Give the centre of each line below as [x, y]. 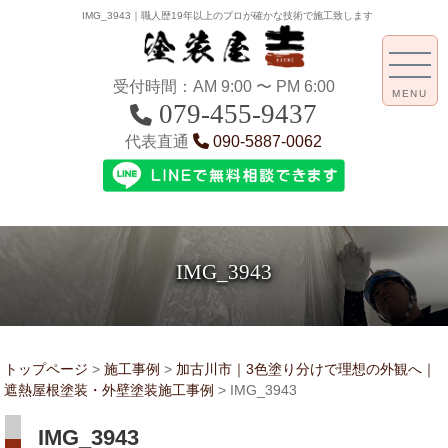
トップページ [46, 369]
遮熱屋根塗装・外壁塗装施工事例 [109, 390]
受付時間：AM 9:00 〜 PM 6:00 [223, 86]
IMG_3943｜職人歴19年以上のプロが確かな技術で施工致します [228, 15]
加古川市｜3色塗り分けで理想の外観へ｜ [306, 369]
